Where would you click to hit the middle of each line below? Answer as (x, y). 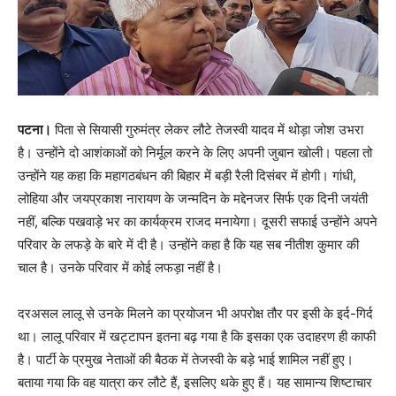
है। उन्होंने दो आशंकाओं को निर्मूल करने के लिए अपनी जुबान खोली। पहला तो (195, 152)
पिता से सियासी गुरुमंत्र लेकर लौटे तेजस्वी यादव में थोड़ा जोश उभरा (207, 129)
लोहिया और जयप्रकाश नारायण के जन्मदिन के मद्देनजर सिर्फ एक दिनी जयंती (193, 198)
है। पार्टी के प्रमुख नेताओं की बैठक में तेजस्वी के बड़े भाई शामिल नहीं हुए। (186, 359)
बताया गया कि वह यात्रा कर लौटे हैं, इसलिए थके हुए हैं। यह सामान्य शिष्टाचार (195, 382)
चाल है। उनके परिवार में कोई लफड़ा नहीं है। (120, 267)
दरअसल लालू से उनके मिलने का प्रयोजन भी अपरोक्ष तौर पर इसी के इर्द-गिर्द (195, 313)
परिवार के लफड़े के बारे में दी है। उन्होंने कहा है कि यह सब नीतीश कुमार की (188, 244)
